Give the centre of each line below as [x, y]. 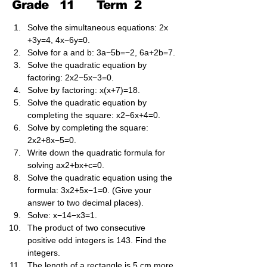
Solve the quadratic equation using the [101, 178]
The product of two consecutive [88, 228]
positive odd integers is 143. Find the [98, 240]
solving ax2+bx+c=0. [66, 165]
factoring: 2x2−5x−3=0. [71, 77]
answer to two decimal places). [86, 203]
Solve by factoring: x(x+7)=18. [84, 90]
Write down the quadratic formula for [97, 153]
